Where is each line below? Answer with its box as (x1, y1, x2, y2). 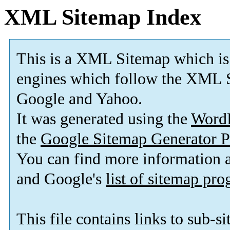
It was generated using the (16, 110, 191, 128)
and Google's (16, 170, 106, 188)
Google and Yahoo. (16, 90, 142, 108)
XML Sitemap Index (4, 5, 201, 30)
